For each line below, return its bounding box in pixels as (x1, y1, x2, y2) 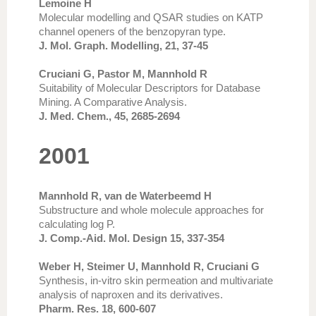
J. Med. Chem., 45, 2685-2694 (39, 110, 180, 122)
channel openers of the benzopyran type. (39, 25, 226, 37)
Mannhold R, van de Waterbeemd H (39, 190, 212, 202)
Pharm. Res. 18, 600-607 (39, 303, 156, 315)
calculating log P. (39, 218, 115, 230)
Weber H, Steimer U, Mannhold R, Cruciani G (39, 260, 260, 272)
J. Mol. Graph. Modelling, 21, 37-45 (39, 39, 208, 51)
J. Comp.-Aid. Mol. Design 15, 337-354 (39, 232, 224, 244)
